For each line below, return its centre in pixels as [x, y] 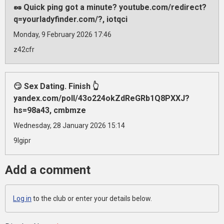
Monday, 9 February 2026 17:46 [62, 34]
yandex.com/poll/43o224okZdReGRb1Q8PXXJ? [101, 98]
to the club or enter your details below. [92, 198]
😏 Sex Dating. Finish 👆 [56, 86]
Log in [22, 198]
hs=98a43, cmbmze [50, 110]
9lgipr [22, 140]
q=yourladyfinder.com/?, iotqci [70, 19]
